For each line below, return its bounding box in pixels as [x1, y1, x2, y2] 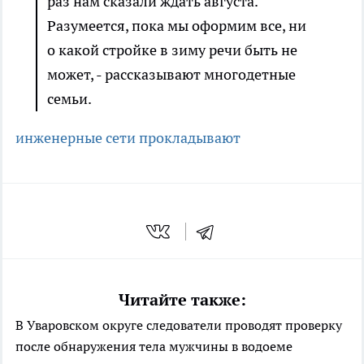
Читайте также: [118, 288, 246, 310]
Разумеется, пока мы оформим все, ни [47, 16, 306, 35]
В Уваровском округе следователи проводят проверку [15, 316, 342, 333]
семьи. [47, 89, 92, 108]
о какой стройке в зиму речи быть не [47, 41, 297, 59]
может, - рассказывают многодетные [47, 65, 296, 84]
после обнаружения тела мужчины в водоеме [15, 337, 292, 354]
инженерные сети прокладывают [15, 128, 240, 147]
